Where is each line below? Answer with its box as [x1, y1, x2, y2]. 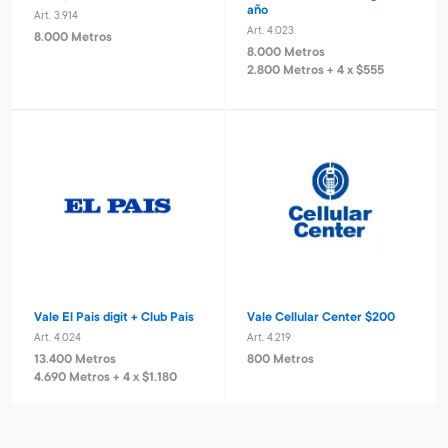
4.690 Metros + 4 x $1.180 [33, 371, 177, 386]
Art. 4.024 [33, 332, 81, 345]
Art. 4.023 [246, 25, 294, 38]
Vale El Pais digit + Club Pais [33, 310, 194, 325]
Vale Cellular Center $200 [246, 310, 395, 325]
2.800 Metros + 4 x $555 [246, 64, 384, 79]
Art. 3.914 [33, 10, 78, 23]
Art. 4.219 [246, 332, 291, 345]
